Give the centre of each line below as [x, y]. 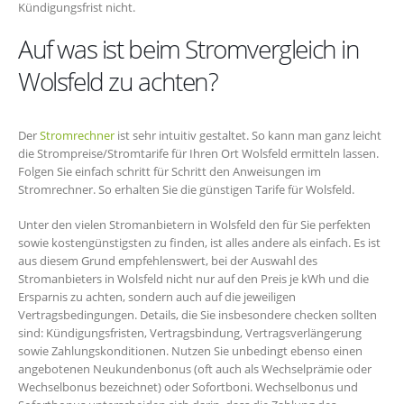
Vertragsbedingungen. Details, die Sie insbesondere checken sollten [197, 314]
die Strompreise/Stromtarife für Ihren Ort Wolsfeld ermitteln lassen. [198, 154]
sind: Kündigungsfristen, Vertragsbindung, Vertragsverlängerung [190, 332]
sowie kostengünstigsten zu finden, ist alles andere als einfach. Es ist [199, 242]
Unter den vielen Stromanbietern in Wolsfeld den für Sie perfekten [194, 224]
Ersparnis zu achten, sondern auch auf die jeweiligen [157, 296]
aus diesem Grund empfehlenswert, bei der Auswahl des [168, 260]
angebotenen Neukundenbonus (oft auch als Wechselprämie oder [195, 368]
